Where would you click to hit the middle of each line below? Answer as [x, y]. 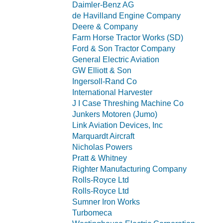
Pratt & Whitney [100, 158]
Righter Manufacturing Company [129, 169]
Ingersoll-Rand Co [105, 81]
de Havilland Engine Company [126, 16]
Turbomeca [92, 213]
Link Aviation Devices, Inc [117, 125]
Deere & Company [105, 27]
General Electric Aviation [116, 59]
